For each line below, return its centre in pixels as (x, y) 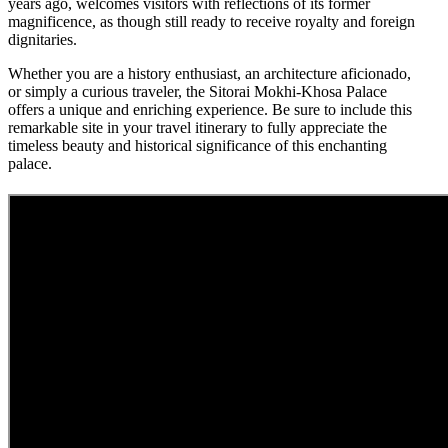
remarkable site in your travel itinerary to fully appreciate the (197, 127)
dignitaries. (42, 39)
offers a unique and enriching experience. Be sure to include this (210, 109)
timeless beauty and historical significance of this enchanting (197, 145)
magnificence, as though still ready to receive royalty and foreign (211, 21)
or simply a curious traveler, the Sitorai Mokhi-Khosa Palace (197, 91)
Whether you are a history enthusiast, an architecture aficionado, (209, 73)
